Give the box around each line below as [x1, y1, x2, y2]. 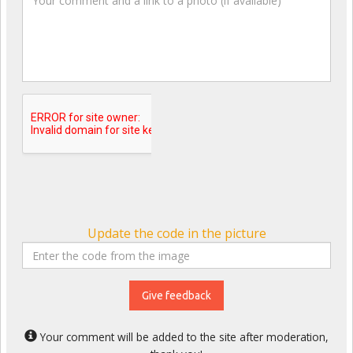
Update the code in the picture [87, 225, 266, 243]
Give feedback [142, 289, 211, 303]
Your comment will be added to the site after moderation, [37, 329, 329, 345]
